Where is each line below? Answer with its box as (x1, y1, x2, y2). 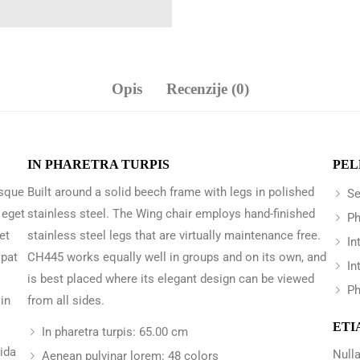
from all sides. (27, 293, 104, 308)
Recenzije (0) (166, 80, 249, 97)
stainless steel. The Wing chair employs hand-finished (27, 207, 315, 221)
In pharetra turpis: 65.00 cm (42, 325, 188, 339)
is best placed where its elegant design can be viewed (27, 272, 314, 286)
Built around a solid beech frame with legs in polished (27, 185, 314, 199)
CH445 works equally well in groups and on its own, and (27, 250, 326, 264)
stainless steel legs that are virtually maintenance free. (27, 228, 321, 243)
